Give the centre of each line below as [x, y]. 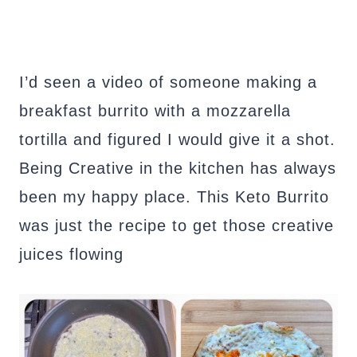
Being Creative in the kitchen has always [178, 169]
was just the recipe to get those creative [177, 226]
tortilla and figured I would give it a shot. [177, 140]
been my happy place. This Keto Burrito [174, 197]
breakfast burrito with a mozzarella [155, 111]
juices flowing [71, 255]
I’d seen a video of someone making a [168, 82]
